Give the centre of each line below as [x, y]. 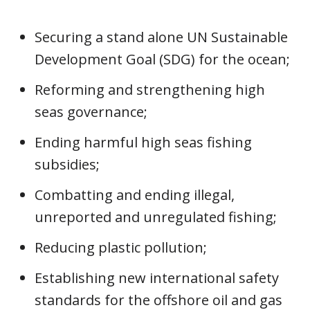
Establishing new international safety [157, 278]
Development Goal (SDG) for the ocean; [162, 59]
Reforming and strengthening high [150, 90]
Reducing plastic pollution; [121, 247]
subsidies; [67, 164]
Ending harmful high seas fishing [143, 142]
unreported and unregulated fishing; [156, 217]
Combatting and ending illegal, [135, 195]
